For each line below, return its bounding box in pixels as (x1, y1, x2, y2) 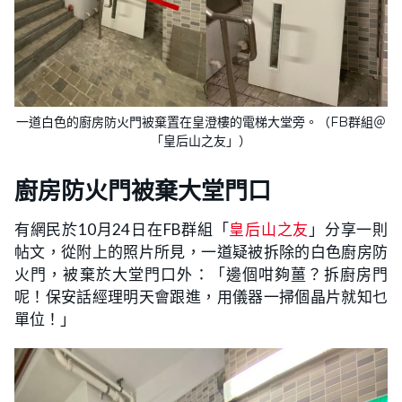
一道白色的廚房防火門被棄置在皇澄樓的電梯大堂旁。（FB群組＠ (16, 114, 386, 131)
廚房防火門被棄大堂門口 (14, 177, 271, 206)
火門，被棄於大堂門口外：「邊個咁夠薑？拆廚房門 (14, 265, 388, 284)
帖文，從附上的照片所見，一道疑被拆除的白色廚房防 (14, 242, 388, 262)
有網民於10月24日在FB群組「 (14, 220, 230, 240)
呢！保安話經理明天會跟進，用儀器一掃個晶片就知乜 (14, 287, 388, 307)
